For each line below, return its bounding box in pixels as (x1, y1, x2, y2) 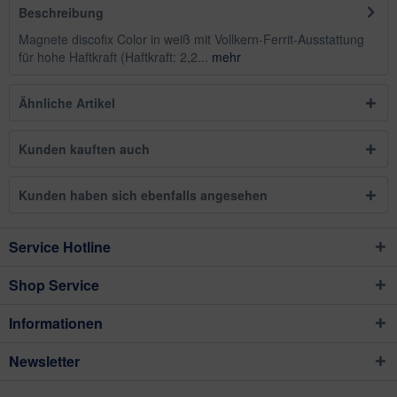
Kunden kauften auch (19, 140, 150, 158)
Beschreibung (19, 4, 104, 21)
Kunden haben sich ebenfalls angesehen (19, 186, 268, 204)
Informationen (9, 313, 103, 333)
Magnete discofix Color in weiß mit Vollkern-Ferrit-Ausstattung (19, 30, 364, 48)
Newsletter (9, 351, 80, 371)
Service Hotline (9, 237, 111, 257)
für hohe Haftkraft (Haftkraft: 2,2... (19, 48, 208, 66)
